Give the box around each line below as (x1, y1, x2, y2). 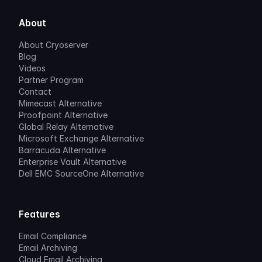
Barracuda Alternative (19, 145, 106, 155)
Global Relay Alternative (19, 122, 113, 132)
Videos (19, 63, 46, 73)
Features (19, 209, 60, 220)
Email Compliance (19, 231, 87, 241)
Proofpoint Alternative (19, 110, 108, 120)
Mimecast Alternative (19, 98, 102, 108)
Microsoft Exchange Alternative (19, 133, 144, 143)
